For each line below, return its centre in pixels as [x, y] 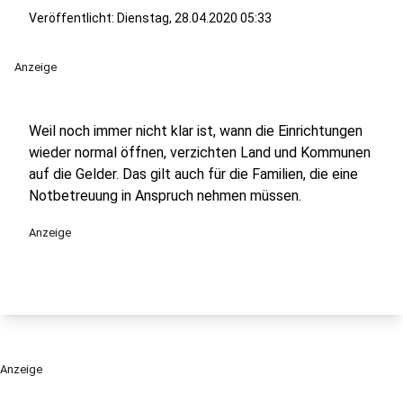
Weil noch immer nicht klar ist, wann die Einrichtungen [196, 131]
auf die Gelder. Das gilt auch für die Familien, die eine [193, 174]
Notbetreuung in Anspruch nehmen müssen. [165, 196]
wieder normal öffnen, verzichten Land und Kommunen [200, 152]
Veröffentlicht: [73, 18]
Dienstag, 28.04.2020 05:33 [194, 18]
